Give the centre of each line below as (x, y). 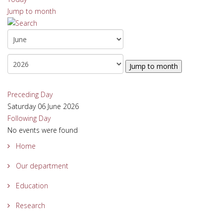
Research (29, 205)
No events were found (43, 130)
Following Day (29, 118)
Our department (41, 166)
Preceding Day (30, 94)
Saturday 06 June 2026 (43, 106)
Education (31, 186)
